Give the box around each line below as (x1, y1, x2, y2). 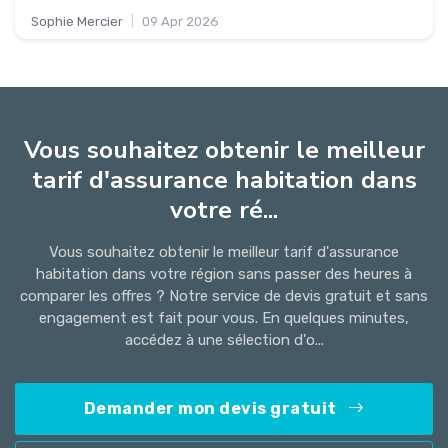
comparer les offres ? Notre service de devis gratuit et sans (20, 287, 428, 306)
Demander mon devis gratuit (83, 399, 340, 419)
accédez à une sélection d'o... (124, 331, 324, 350)
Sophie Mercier (31, 14, 123, 30)
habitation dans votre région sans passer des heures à (36, 265, 412, 284)
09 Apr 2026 (142, 14, 219, 30)
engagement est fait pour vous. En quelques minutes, (39, 309, 409, 328)
